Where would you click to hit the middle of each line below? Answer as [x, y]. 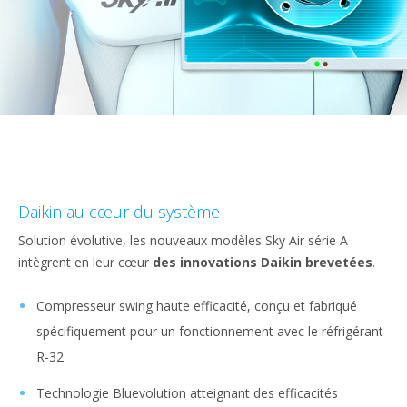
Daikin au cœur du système [119, 212]
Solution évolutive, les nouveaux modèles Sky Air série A [183, 241]
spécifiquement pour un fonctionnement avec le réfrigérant [210, 332]
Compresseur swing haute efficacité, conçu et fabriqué [197, 306]
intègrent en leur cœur [85, 263]
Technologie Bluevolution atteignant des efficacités [187, 393]
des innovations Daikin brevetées [263, 263]
